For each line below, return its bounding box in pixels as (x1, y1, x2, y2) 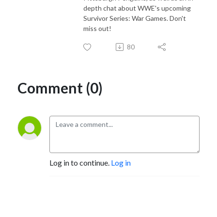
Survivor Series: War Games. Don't (83, 14, 186, 22)
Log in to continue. (49, 157, 111, 167)
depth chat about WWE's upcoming (83, 3, 191, 12)
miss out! (83, 24, 113, 32)
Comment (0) (17, 78, 103, 96)
